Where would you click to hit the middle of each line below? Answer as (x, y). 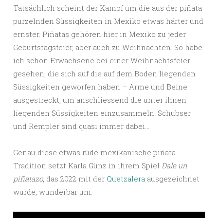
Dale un (174, 166)
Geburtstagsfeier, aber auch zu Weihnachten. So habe (108, 47)
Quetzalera (125, 179)
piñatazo (28, 179)
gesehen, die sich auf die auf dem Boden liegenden (104, 74)
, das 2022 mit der (74, 179)
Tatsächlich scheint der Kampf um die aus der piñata (108, 8)
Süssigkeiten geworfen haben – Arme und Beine (100, 87)
